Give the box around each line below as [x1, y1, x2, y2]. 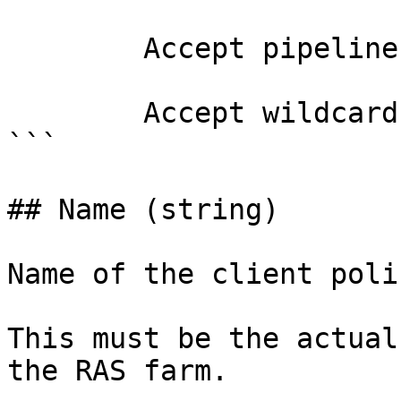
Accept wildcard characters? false [7, 97, 143, 129]
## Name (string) [7, 193, 279, 226]
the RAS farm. [7, 354, 228, 387]
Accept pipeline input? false [7, 32, 143, 64]
